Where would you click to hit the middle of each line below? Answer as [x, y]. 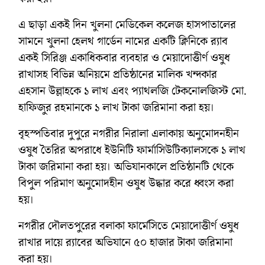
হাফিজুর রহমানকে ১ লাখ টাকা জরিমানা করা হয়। [117, 107]
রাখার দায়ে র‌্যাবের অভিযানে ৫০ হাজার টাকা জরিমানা [125, 242]
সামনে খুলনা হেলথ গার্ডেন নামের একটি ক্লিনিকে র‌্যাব [123, 41]
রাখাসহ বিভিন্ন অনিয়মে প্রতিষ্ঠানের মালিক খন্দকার [118, 74]
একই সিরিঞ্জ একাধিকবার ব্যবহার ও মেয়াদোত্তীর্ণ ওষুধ [124, 58]
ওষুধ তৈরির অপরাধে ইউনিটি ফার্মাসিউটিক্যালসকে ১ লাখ [132, 150]
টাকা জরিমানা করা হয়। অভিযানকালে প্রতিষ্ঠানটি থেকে [126, 167]
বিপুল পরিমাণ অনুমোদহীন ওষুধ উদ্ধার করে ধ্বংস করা [126, 183]
